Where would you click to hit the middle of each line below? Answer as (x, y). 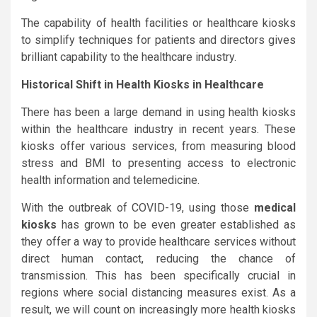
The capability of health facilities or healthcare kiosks (158, 23)
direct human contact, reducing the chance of (158, 258)
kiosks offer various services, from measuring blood (158, 146)
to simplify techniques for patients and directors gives (158, 40)
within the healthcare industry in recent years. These (158, 129)
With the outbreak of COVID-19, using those (138, 207)
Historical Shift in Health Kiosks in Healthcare (143, 84)
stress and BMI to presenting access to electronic (158, 163)
